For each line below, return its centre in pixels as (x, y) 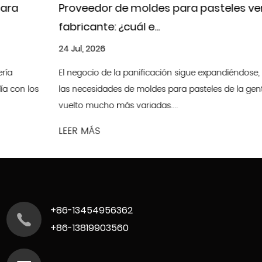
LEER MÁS (27, 131)
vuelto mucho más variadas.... (66, 106)
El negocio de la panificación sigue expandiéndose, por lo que (128, 73)
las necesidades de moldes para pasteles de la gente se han (126, 89)
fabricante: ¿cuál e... (57, 27)
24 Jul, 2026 (30, 49)
